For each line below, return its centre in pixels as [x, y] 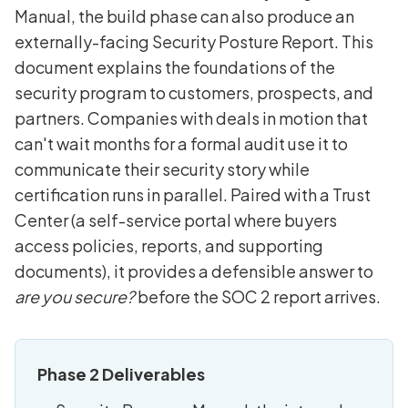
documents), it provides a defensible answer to [194, 271]
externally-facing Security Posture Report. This [194, 42]
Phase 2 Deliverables [121, 374]
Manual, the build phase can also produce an [184, 16]
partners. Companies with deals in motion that [191, 118]
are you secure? [75, 297]
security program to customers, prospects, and [194, 93]
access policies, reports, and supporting [169, 246]
